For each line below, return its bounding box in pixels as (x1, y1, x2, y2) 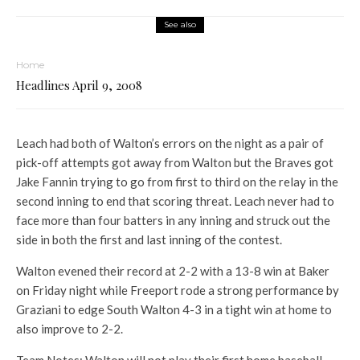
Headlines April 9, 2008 (16, 77, 142, 93)
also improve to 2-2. (16, 321, 123, 336)
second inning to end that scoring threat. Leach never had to (16, 194, 334, 208)
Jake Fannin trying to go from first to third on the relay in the (16, 174, 338, 189)
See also (164, 19, 196, 30)
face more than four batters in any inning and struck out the (16, 213, 330, 227)
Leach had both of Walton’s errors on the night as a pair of (16, 136, 324, 150)
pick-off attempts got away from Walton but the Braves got (16, 155, 333, 170)
